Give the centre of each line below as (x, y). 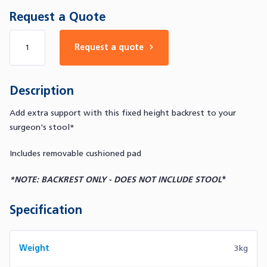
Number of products (54, 36)
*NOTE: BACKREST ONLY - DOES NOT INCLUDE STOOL (116, 180)
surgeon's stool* (42, 127)
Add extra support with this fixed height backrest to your (123, 113)
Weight (34, 248)
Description (42, 91)
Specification (46, 210)
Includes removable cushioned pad (75, 153)
